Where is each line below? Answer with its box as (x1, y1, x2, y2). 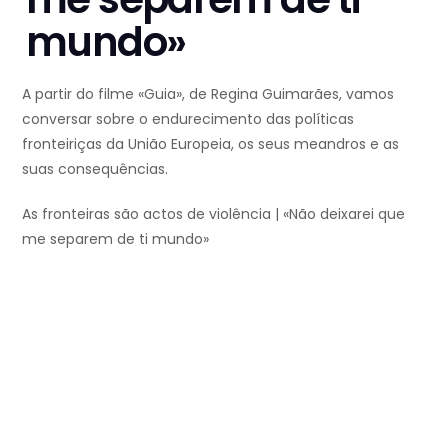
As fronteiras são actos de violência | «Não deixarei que (22, 204, 405, 225)
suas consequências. (22, 159, 168, 180)
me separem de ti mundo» (22, 229, 209, 250)
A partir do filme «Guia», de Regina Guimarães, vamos (22, 84, 394, 105)
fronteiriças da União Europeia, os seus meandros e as (22, 134, 399, 155)
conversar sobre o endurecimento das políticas (22, 109, 354, 130)
